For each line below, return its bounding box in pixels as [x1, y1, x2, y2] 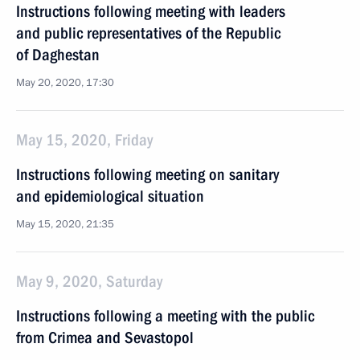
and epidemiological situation [16, 186, 204, 206]
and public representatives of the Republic [16, 23, 280, 43]
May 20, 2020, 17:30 [16, 76, 114, 90]
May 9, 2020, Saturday [16, 272, 162, 291]
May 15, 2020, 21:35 [16, 217, 114, 231]
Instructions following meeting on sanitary [16, 165, 279, 184]
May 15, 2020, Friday [16, 130, 153, 149]
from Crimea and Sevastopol [16, 328, 194, 347]
